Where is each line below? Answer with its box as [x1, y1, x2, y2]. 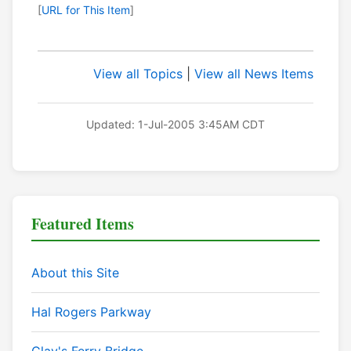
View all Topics [93, 66, 183, 82]
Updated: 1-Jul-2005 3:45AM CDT [86, 118, 265, 132]
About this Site [31, 265, 119, 281]
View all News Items [194, 66, 313, 82]
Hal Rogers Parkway [31, 304, 151, 320]
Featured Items [31, 212, 134, 236]
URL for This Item [42, 3, 130, 17]
